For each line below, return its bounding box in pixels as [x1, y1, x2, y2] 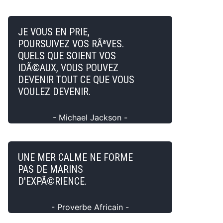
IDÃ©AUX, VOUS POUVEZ [18, 62, 118, 74]
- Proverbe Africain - [51, 202, 129, 212]
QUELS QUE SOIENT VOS [18, 50, 116, 62]
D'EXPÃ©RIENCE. [18, 175, 87, 187]
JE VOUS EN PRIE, [18, 26, 90, 38]
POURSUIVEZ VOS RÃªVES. [18, 38, 124, 50]
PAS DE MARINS [18, 163, 83, 175]
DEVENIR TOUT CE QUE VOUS [18, 74, 134, 86]
